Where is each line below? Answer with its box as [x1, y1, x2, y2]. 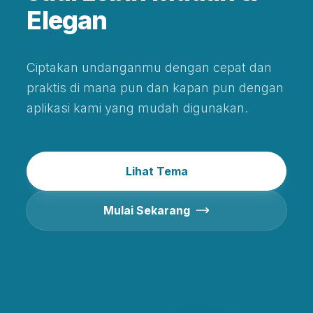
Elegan [27, 5, 108, 36]
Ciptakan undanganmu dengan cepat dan [27, 60, 272, 75]
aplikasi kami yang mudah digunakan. [27, 101, 249, 115]
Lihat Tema [125, 164, 188, 178]
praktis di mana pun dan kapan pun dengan [27, 80, 284, 95]
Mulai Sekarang [103, 203, 190, 217]
